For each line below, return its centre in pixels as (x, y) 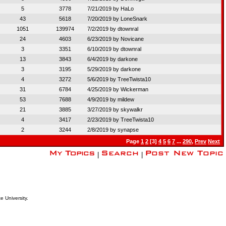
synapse (128, 130)
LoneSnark (134, 19)
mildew (126, 99)
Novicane (132, 39)
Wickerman (134, 89)
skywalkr (132, 109)
